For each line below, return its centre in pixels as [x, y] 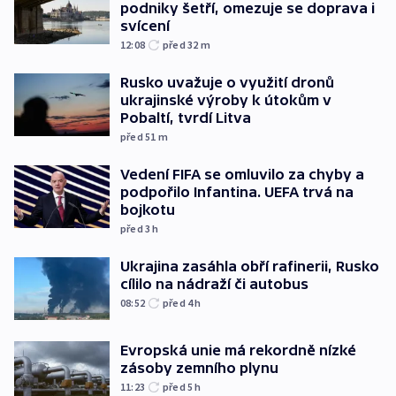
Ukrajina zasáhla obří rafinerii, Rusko [250, 266]
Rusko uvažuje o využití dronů [227, 82]
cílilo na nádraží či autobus [214, 283]
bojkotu [148, 209]
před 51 [139, 136]
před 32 [182, 44]
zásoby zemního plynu [199, 368]
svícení [145, 25]
